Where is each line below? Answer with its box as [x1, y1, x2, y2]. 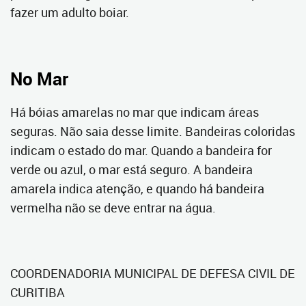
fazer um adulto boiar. [10, 4, 129, 20]
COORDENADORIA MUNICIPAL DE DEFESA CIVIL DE [10, 265, 295, 281]
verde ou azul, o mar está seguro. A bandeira [10, 161, 253, 178]
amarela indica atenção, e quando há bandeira [10, 180, 264, 197]
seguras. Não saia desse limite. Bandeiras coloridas [10, 123, 295, 139]
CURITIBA [10, 284, 65, 301]
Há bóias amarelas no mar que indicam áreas [10, 104, 259, 120]
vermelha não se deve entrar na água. [10, 199, 216, 216]
